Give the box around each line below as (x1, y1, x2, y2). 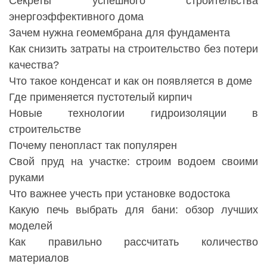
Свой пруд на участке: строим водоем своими (9, 156, 258, 168)
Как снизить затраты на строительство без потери (9, 43, 258, 55)
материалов (9, 252, 69, 265)
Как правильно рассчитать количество (9, 236, 258, 249)
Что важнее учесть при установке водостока (9, 188, 230, 200)
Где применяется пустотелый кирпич (9, 91, 192, 104)
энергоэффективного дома (9, 11, 144, 23)
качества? (9, 59, 59, 72)
